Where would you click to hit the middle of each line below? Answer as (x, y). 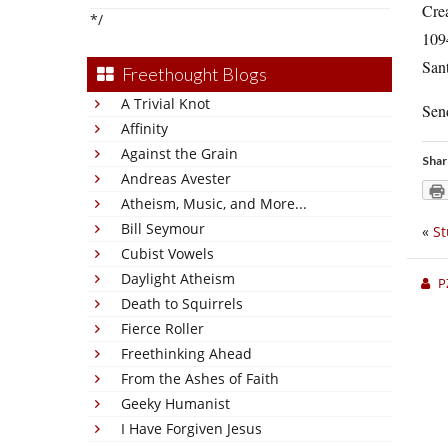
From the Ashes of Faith (200, 378)
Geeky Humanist (175, 403)
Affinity (144, 128)
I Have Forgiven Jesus (191, 428)
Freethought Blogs (194, 74)
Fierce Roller (162, 328)
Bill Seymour (163, 228)
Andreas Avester (176, 178)
